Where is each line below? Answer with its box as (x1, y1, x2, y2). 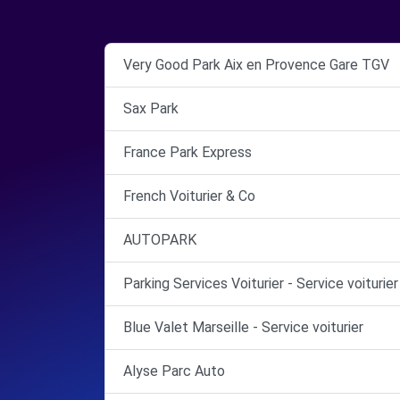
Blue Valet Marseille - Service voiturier (123, 319, 363, 336)
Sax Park (123, 100, 179, 117)
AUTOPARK (123, 231, 196, 248)
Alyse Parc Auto (123, 362, 225, 379)
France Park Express (123, 144, 252, 161)
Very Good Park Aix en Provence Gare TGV (123, 56, 389, 73)
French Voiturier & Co (123, 187, 255, 204)
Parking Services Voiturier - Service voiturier (123, 275, 398, 292)
